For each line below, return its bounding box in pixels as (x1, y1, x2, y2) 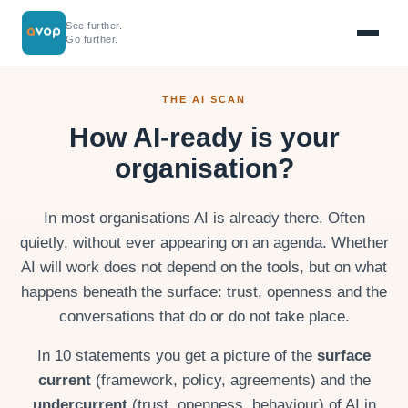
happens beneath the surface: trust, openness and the (21, 283, 387, 301)
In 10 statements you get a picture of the (37, 347, 317, 364)
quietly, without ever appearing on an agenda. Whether (19, 234, 389, 251)
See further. (66, 20, 122, 31)
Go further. (66, 34, 118, 45)
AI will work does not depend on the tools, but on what (21, 259, 387, 276)
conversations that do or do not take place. (58, 308, 350, 325)
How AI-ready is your (68, 122, 340, 152)
